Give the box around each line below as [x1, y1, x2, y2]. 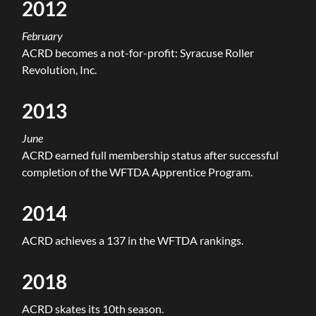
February [22, 28, 63, 42]
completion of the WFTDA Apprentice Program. [22, 164, 253, 178]
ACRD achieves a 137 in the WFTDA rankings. [22, 233, 244, 247]
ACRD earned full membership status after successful [22, 147, 279, 162]
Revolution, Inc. [22, 62, 97, 76]
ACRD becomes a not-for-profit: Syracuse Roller [22, 45, 255, 59]
